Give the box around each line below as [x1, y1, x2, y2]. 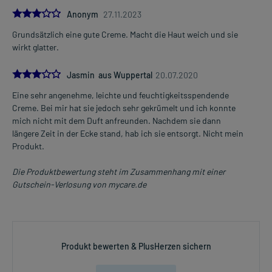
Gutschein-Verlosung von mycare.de [12, 178, 146, 189]
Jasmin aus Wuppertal [67, 69, 152, 80]
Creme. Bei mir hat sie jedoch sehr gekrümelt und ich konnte [12, 102, 236, 113]
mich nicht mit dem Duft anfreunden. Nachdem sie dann [12, 115, 221, 126]
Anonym [67, 8, 100, 19]
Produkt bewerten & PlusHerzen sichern [61, 240, 211, 251]
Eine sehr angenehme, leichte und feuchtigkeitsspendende [12, 89, 229, 100]
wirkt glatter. [12, 41, 59, 52]
